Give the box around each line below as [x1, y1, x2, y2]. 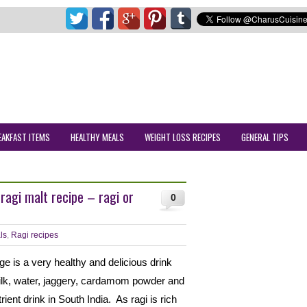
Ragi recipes [11, 230, 58, 240]
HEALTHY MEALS [71, 130, 124, 144]
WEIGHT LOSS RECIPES [145, 130, 221, 144]
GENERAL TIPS [241, 130, 288, 144]
